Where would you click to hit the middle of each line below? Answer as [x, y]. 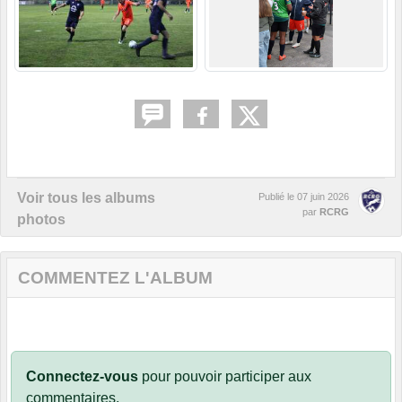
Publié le [278, 197]
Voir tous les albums [86, 198]
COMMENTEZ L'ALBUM [115, 278]
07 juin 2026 [323, 197]
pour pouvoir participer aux [225, 377]
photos [41, 220]
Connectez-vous [82, 377]
